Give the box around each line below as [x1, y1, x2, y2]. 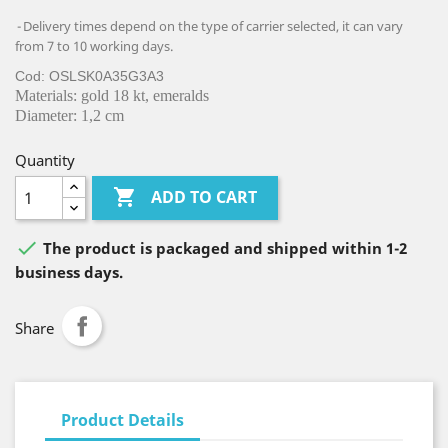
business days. [15, 262, 123, 282]
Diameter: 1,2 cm [15, 107, 124, 124]
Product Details [61, 409, 184, 431]
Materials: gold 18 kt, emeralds [15, 87, 209, 104]
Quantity [15, 150, 75, 170]
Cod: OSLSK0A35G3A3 [15, 68, 164, 84]
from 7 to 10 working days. [15, 37, 173, 55]
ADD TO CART [151, 186, 258, 209]
